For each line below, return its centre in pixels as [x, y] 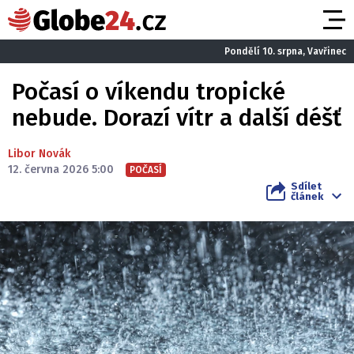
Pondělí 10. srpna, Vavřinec [285, 51]
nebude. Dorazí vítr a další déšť [177, 118]
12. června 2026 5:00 [61, 169]
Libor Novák [39, 154]
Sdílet [306, 186]
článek [307, 196]
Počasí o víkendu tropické [149, 92]
